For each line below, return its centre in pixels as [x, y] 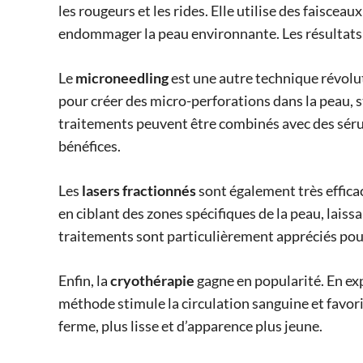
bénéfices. [90, 146]
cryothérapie [152, 281]
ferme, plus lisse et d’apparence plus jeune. [190, 326]
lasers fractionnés [139, 191]
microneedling [122, 78]
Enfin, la [84, 281]
